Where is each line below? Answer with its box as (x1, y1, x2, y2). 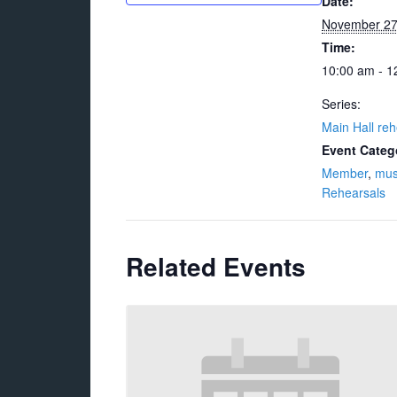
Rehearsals (322, 183, 385, 201)
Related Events (126, 248, 306, 284)
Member (322, 164, 368, 182)
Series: (322, 95, 361, 113)
